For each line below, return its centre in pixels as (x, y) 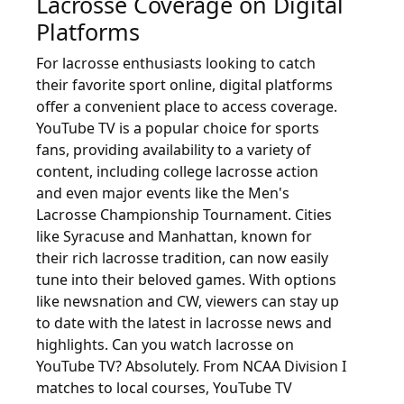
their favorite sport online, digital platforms (184, 85)
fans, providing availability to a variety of (174, 150)
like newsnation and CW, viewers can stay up (188, 301)
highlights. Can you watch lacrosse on (165, 344)
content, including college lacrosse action (177, 171)
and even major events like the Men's (163, 193)
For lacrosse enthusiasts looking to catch (176, 63)
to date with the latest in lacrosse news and (184, 323)
